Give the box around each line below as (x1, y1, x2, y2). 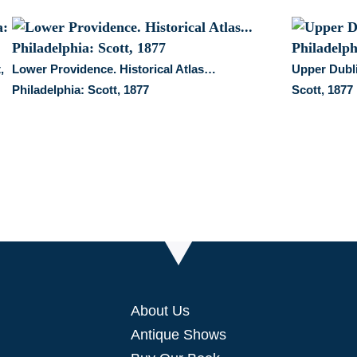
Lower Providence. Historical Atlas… (12, 61, 217, 76)
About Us (130, 302, 190, 319)
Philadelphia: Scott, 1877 (12, 82, 150, 96)
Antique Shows (130, 326, 226, 343)
